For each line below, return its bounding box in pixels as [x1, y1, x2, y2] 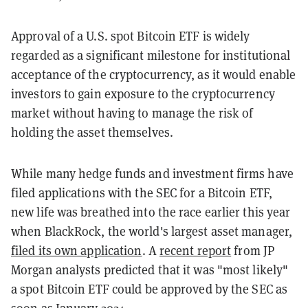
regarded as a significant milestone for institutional [11, 47, 291, 64]
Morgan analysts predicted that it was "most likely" [11, 262, 289, 278]
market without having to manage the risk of [11, 105, 254, 122]
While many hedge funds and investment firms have [11, 166, 294, 182]
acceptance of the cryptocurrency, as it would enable [11, 67, 296, 83]
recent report [159, 243, 232, 259]
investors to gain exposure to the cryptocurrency [11, 86, 275, 102]
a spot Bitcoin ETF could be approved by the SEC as [11, 281, 288, 298]
